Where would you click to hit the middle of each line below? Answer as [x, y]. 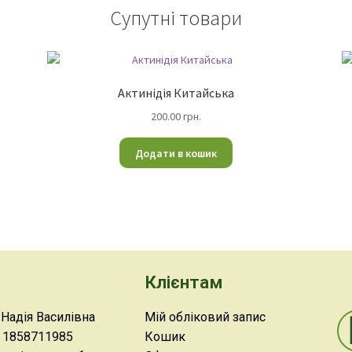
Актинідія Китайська [176, 93]
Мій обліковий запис [205, 317]
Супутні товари [176, 18]
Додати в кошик [176, 153]
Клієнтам [183, 282]
